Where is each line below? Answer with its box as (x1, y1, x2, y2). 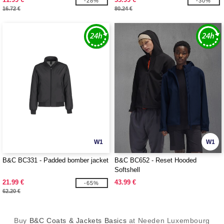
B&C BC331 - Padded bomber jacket (2, 156, 108, 164)
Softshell (114, 166, 140, 173)
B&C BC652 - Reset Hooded (114, 156, 196, 164)
